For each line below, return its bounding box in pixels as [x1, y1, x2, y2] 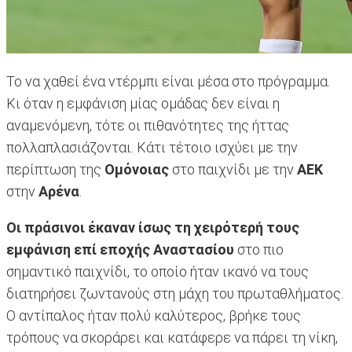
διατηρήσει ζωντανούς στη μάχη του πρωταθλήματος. [6, 285, 343, 302]
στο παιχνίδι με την [172, 161, 297, 178]
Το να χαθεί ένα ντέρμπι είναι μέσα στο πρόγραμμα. [6, 73, 330, 90]
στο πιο [234, 241, 284, 258]
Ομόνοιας [104, 161, 172, 178]
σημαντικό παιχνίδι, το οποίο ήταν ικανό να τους [6, 263, 309, 280]
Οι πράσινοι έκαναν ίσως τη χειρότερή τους [6, 219, 299, 236]
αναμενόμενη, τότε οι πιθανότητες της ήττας [6, 117, 289, 134]
